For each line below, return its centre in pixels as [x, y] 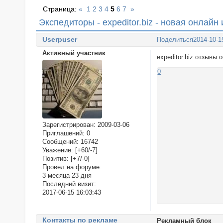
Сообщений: [60, 142]
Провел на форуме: [72, 167]
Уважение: [57, 150]
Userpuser [59, 39]
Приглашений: [63, 133]
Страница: [61, 9]
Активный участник [74, 53]
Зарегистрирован [68, 125]
